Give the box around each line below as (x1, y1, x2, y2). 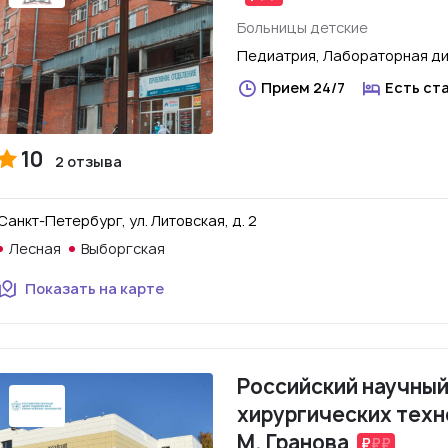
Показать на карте (25, 279, 164, 298)
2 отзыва (55, 152, 122, 171)
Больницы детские (237, 18, 368, 37)
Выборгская (81, 239, 165, 258)
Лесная (9, 239, 61, 258)
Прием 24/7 (261, 78, 345, 97)
